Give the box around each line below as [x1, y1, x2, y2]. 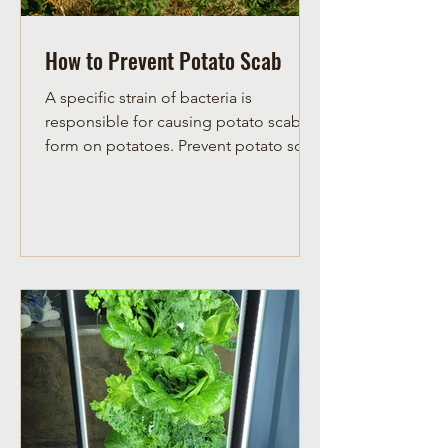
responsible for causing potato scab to [45, 112, 320, 132]
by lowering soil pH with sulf [45, 160, 245, 180]
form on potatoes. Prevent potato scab [45, 136, 178, 156]
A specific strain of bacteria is [45, 88, 252, 108]
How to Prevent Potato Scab [45, 44, 282, 77]
